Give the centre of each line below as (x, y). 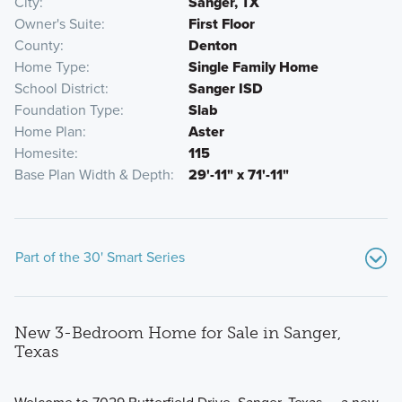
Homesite (44, 153)
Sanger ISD (225, 89)
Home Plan (48, 132)
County (37, 46)
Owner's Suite (57, 24)
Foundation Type (67, 110)
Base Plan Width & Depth (92, 175)
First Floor (221, 24)
